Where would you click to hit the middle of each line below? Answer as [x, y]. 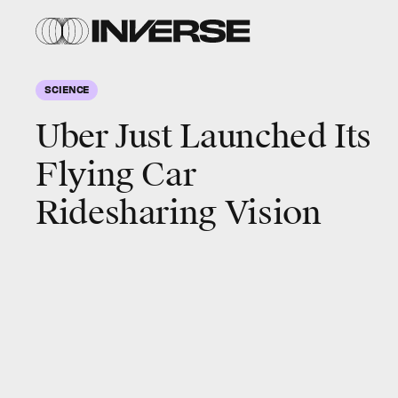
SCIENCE [67, 89]
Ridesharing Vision [179, 213]
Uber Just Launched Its [204, 137]
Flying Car [116, 175]
